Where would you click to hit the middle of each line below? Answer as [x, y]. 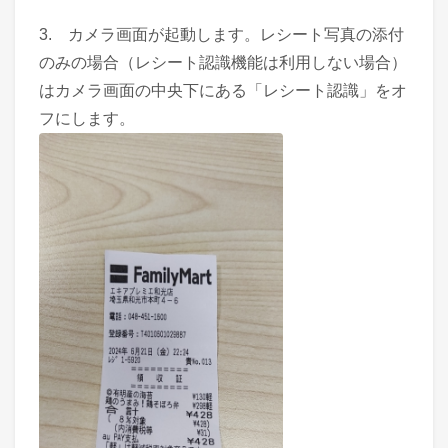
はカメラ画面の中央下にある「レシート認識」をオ [223, 90]
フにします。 [87, 118]
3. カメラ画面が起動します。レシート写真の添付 [221, 34]
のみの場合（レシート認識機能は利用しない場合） [223, 62]
